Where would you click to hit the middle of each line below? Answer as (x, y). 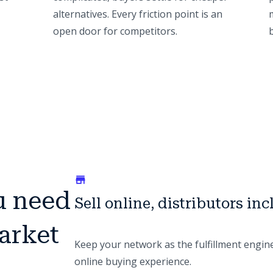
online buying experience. (133, 261)
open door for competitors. (115, 31)
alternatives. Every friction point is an (137, 14)
